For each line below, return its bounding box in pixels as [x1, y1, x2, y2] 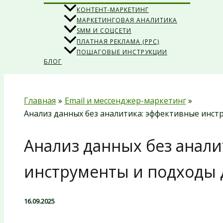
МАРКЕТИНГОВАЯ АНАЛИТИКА [77, 16, 177, 25]
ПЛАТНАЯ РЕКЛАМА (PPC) [77, 37, 159, 46]
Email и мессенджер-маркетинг [64, 95, 186, 106]
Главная [24, 95, 56, 106]
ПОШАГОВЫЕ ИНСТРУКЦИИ [77, 47, 167, 56]
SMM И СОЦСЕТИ [77, 26, 131, 35]
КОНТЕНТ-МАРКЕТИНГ [77, 5, 149, 14]
